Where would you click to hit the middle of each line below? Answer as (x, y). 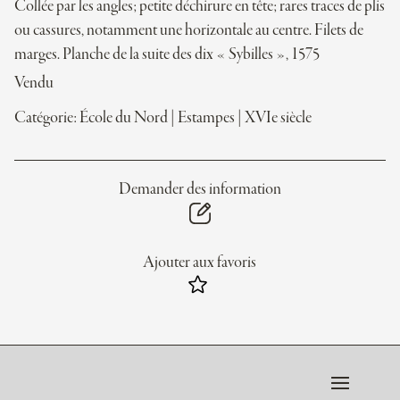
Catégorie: (47, 118)
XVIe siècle (278, 118)
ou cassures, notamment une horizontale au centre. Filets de (189, 31)
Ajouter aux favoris (200, 263)
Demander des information (200, 190)
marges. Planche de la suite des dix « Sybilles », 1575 (167, 55)
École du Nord (124, 118)
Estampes (206, 118)
